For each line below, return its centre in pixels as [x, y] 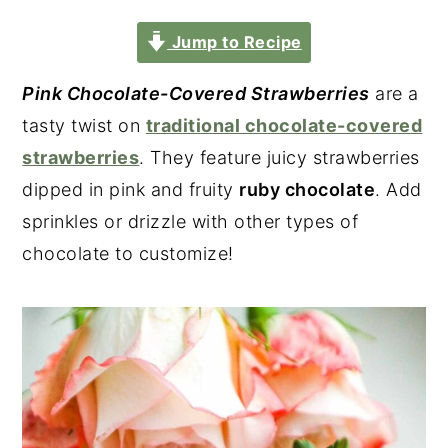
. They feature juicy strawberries [279, 157]
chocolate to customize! [128, 253]
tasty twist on [84, 125]
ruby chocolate [307, 189]
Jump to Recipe [234, 41]
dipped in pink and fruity [131, 189]
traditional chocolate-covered [284, 125]
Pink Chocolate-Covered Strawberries [196, 93]
